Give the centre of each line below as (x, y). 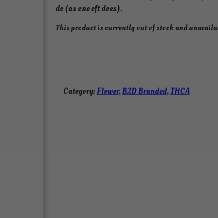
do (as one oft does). (89, 8)
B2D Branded (144, 91)
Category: (80, 91)
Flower (108, 91)
